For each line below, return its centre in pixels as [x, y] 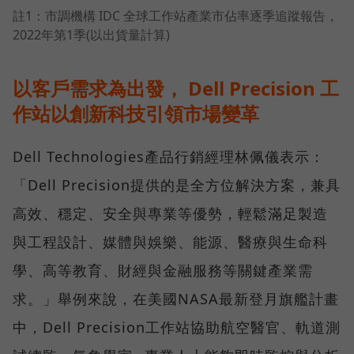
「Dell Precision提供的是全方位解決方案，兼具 [177, 185]
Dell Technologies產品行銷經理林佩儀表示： [169, 156]
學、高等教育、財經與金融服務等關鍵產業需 [163, 270]
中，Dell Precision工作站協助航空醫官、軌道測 [177, 327]
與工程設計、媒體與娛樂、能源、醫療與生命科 [170, 241]
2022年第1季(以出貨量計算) [91, 34]
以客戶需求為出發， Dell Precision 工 [176, 88]
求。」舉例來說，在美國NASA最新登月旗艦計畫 [176, 298]
